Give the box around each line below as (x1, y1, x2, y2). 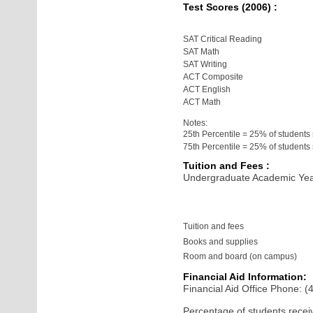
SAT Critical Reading (183, 34, 263, 44)
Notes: (183, 118, 208, 128)
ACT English (183, 85, 231, 94)
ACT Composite (183, 72, 244, 82)
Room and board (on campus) (183, 252, 298, 261)
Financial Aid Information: (183, 271, 307, 282)
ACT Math (183, 97, 221, 107)
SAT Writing (183, 59, 228, 69)
